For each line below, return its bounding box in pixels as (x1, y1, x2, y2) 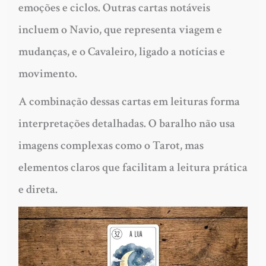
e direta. (18, 182, 58, 198)
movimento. (18, 66, 77, 82)
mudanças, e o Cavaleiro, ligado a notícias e (18, 44, 225, 60)
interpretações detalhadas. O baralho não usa (18, 116, 235, 132)
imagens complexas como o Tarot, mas (18, 138, 204, 154)
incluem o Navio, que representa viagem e (18, 22, 222, 38)
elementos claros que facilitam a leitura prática (18, 160, 248, 176)
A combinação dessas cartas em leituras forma (18, 94, 240, 110)
